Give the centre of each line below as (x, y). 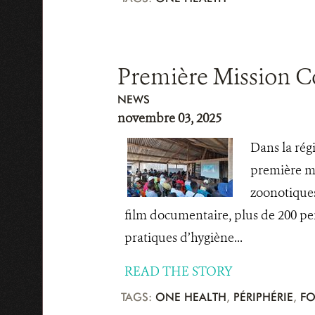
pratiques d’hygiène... (183, 238)
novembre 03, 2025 (169, 118)
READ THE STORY (178, 271)
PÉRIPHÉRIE (263, 297)
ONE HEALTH (191, 297)
